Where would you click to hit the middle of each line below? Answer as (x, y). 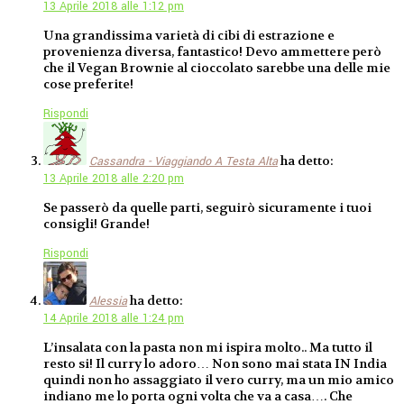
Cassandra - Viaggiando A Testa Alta (184, 161)
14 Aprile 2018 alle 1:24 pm (114, 318)
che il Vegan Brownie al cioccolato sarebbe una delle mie (217, 67)
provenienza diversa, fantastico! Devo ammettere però (212, 51)
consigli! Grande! (96, 223)
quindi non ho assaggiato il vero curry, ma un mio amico (219, 380)
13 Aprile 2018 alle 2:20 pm (114, 178)
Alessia (108, 301)
